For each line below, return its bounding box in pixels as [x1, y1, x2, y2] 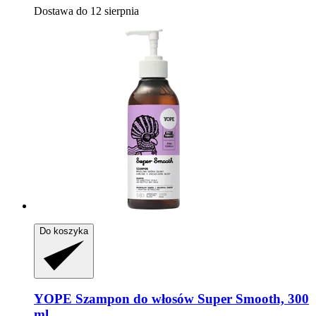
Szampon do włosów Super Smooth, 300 [72, 291, 309, 307]
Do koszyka [39, 225, 88, 236]
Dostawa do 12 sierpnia [34, 4, 139, 17]
